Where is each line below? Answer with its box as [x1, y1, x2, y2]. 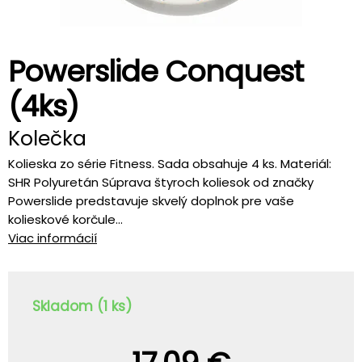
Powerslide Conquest [8, 51, 303, 92]
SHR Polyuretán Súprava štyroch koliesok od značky [8, 174, 314, 191]
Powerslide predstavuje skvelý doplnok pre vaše [8, 192, 294, 209]
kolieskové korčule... [8, 211, 123, 228]
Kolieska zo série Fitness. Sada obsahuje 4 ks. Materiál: [8, 155, 331, 172]
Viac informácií [8, 229, 97, 246]
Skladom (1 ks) [32, 297, 132, 316]
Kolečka [8, 124, 86, 153]
